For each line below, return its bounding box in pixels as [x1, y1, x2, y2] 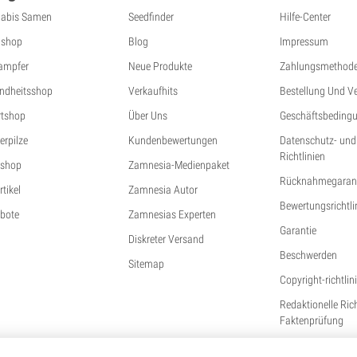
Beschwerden [279, 249, 337, 262]
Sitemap [128, 257, 165, 271]
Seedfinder [128, 10, 175, 24]
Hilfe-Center [279, 10, 331, 24]
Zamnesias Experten [128, 208, 217, 222]
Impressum [279, 35, 328, 49]
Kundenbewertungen [128, 134, 218, 147]
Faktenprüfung [279, 314, 343, 328]
